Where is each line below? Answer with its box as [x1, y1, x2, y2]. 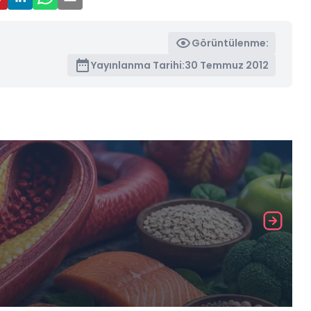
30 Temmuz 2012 [185, 58, 269, 72]
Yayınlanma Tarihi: [91, 58, 185, 72]
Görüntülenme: [192, 35, 269, 50]
